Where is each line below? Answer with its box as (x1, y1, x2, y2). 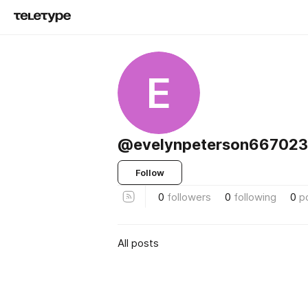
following (234, 190, 276, 203)
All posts (118, 236, 159, 250)
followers (167, 190, 211, 203)
